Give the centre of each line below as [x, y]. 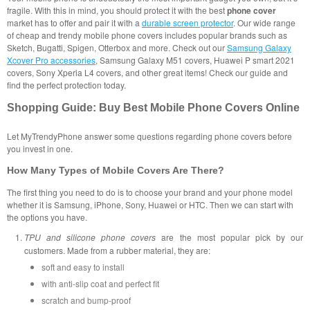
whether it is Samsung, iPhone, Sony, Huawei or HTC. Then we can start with [150, 204]
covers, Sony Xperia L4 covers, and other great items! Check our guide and [147, 72]
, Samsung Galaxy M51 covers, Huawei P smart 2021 [195, 60]
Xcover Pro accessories [51, 60]
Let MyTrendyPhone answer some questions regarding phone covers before [149, 136]
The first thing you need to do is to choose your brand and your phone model [150, 192]
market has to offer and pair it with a [74, 22]
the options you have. [47, 217]
